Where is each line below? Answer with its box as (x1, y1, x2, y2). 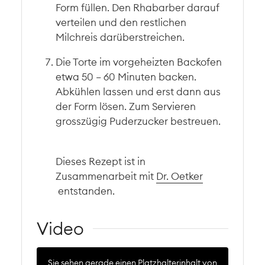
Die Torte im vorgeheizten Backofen (56, 55, 222, 68)
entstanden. (56, 185, 115, 198)
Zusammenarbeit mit (56, 170, 157, 183)
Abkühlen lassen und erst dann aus (56, 85, 221, 98)
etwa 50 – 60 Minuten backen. (56, 70, 197, 83)
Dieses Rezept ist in (56, 155, 146, 168)
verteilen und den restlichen (56, 15, 187, 28)
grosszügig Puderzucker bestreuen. (56, 114, 221, 127)
